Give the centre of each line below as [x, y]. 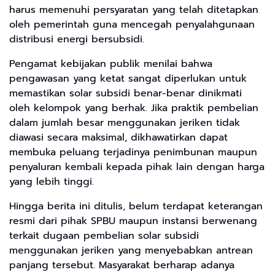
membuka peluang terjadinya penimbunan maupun [133, 152]
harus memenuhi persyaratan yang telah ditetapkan [134, 10]
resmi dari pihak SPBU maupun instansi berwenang [133, 221]
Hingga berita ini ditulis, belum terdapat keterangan [136, 206]
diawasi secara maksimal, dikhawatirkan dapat [118, 137]
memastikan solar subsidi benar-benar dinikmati [126, 93]
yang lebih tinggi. [52, 181]
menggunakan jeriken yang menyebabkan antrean [131, 250]
